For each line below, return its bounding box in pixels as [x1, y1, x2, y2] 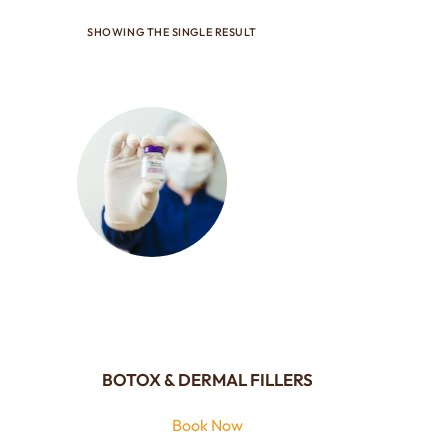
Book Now [171, 414, 243, 435]
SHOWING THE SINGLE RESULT [87, 25, 257, 39]
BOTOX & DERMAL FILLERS [101, 368, 313, 390]
